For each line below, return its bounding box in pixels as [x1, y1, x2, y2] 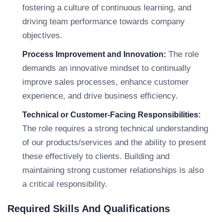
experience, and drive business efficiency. [22, 91, 178, 101]
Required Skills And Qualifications [7, 203, 170, 214]
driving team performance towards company [22, 17, 185, 26]
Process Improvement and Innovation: [22, 50, 166, 58]
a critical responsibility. [22, 179, 108, 189]
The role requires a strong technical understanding [22, 124, 208, 133]
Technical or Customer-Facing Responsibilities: [22, 111, 201, 119]
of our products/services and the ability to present [22, 138, 206, 147]
